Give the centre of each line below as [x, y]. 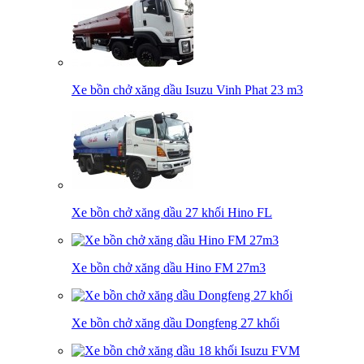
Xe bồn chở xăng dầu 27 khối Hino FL [172, 212]
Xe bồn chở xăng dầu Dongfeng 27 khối [175, 323]
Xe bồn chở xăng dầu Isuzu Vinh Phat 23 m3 [187, 90]
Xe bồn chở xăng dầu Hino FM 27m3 [169, 268]
